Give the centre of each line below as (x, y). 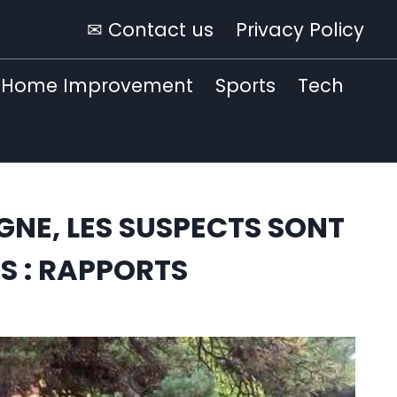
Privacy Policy (300, 29)
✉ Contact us (151, 29)
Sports (246, 85)
